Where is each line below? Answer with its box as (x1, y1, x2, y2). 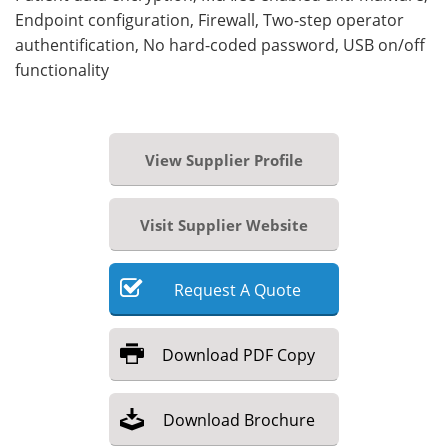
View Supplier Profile (145, 149, 303, 170)
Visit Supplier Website (140, 214, 308, 235)
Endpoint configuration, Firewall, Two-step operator (15, 8, 404, 31)
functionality (15, 58, 109, 81)
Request (174, 278, 236, 301)
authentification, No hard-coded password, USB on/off (15, 33, 425, 56)
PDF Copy (243, 343, 315, 366)
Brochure (243, 408, 315, 431)
